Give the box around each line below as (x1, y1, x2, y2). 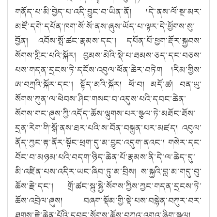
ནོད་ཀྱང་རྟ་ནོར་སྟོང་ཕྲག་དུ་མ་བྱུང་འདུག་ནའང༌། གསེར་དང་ (15, 136, 202, 149)
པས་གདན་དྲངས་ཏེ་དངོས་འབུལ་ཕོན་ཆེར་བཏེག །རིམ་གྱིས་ (15, 63, 202, 76)
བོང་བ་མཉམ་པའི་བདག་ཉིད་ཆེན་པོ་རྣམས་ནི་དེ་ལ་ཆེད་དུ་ (15, 150, 196, 163)
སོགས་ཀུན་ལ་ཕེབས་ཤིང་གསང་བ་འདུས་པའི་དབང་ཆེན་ (15, 92, 186, 105)
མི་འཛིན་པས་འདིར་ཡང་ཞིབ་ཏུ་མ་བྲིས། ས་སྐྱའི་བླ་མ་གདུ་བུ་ (15, 165, 202, 178)
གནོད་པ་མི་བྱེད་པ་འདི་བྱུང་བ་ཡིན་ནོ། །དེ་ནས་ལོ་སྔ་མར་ (15, 5, 202, 18)
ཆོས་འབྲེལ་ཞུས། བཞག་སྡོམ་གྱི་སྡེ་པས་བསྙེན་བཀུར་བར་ (15, 194, 202, 207)
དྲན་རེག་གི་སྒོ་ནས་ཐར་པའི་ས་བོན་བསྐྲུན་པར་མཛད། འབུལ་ (15, 121, 202, 134)
